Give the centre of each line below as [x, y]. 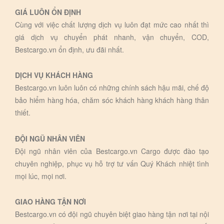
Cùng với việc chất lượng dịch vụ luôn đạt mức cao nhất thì [112, 24]
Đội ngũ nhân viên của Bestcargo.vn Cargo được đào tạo [112, 151]
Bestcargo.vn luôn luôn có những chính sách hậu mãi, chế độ [112, 88]
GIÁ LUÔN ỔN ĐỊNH [48, 12]
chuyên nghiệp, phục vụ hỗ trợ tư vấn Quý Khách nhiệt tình [112, 163]
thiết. [23, 113]
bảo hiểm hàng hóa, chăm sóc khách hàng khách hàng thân [112, 100]
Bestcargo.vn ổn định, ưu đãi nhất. [69, 49]
